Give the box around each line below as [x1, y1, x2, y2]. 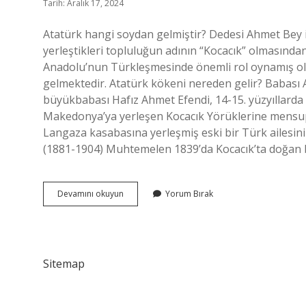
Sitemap [43, 256, 85, 271]
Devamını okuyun [57, 188, 124, 199]
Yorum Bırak [165, 188, 213, 199]
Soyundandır [123, 212, 172, 223]
